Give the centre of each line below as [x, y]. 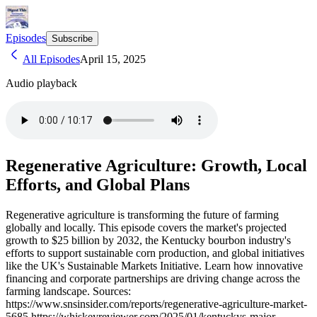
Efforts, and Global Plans [98, 184]
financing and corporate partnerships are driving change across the [153, 278]
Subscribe [72, 39]
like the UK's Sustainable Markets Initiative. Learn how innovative [154, 265]
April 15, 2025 [113, 59]
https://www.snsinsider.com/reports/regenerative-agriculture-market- [156, 304]
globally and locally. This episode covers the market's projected [146, 227]
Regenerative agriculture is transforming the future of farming [142, 214]
